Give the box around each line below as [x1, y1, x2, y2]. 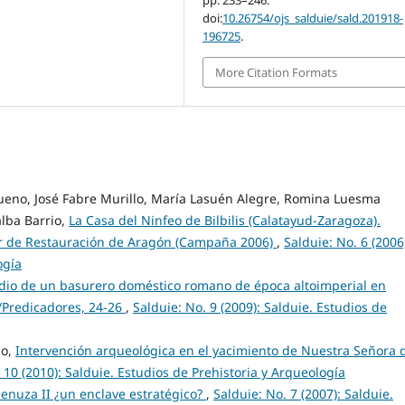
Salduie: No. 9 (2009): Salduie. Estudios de [133, 298, 387, 316]
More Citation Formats [215, 64, 338, 81]
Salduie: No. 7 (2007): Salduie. [213, 385, 393, 403]
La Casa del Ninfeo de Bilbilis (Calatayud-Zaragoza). [69, 212, 381, 230]
